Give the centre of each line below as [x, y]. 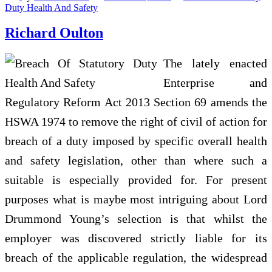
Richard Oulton [54, 33]
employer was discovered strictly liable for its [136, 238]
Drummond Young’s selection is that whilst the [136, 219]
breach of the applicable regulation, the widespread [136, 258]
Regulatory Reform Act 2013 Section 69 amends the [136, 102]
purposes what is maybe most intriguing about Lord [136, 199]
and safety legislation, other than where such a [136, 161]
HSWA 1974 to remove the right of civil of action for [136, 122]
